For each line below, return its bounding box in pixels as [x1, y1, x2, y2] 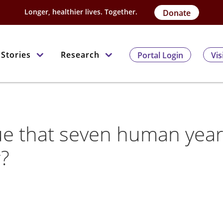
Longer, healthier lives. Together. [24, 6, 137, 16]
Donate [162, 7, 191, 18]
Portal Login [137, 49, 183, 61]
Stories [1, 49, 31, 60]
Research [61, 49, 100, 60]
